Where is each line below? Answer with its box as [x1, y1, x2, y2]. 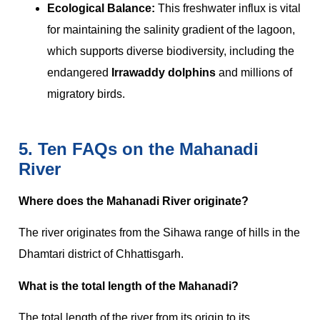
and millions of [216, 66, 292, 79]
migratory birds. [47, 87, 125, 100]
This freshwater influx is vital [155, 1, 301, 14]
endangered [47, 66, 111, 79]
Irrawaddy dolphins [111, 66, 216, 79]
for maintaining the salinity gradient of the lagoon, [47, 23, 295, 36]
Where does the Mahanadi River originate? [19, 194, 249, 207]
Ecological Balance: [47, 1, 155, 14]
